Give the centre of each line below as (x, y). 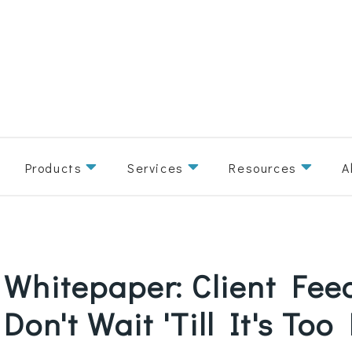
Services (156, 167)
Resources (263, 167)
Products (53, 167)
